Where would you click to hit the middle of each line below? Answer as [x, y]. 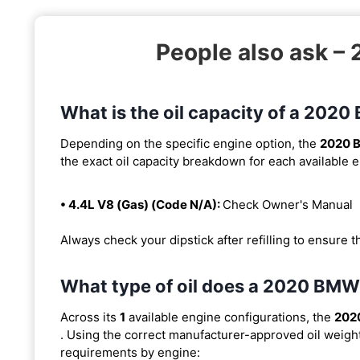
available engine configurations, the [230, 317]
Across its [90, 317]
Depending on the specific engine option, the [190, 143]
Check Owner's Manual [288, 204]
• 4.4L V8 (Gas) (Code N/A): [141, 204]
